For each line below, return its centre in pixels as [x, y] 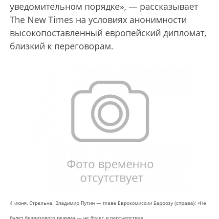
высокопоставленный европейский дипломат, [108, 33]
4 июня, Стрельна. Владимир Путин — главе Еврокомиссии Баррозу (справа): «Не [108, 203]
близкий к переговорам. [64, 46]
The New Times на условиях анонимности [98, 20]
